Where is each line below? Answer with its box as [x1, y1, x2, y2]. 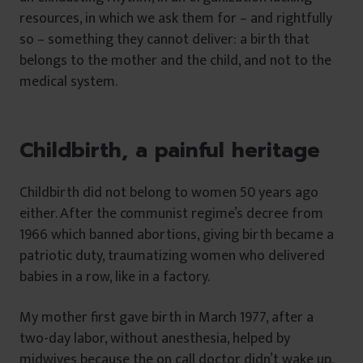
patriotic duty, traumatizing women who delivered [19, 244, 325, 269]
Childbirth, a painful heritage [19, 135, 320, 167]
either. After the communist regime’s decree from [19, 202, 323, 227]
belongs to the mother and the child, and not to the [19, 49, 331, 74]
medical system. [19, 70, 117, 95]
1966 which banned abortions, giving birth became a [19, 223, 334, 248]
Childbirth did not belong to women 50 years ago [19, 181, 318, 206]
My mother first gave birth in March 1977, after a [19, 305, 314, 331]
